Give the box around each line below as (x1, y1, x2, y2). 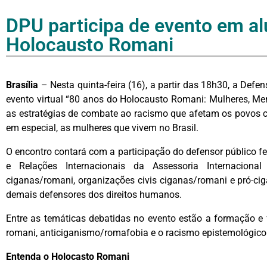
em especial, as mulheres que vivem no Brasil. (6, 122, 198, 133)
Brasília (6, 79, 38, 91)
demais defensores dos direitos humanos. (6, 189, 182, 200)
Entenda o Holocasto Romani (6, 251, 129, 262)
